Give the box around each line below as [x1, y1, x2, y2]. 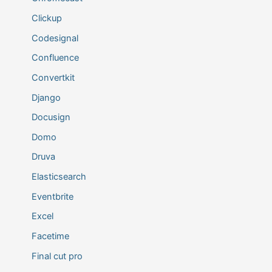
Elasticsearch [31, 171, 86, 183]
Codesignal [31, 32, 78, 44]
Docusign [31, 112, 70, 123]
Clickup [31, 13, 62, 24]
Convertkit [31, 72, 75, 83]
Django [31, 92, 61, 103]
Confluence [31, 52, 79, 64]
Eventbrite [31, 191, 73, 202]
